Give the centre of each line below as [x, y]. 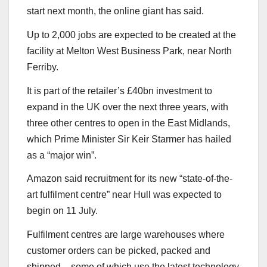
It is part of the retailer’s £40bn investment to [119, 91]
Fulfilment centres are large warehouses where [126, 235]
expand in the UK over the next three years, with [128, 107]
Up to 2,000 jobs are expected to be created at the [131, 35]
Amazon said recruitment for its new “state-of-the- [130, 179]
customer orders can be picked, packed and [119, 251]
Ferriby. [43, 67]
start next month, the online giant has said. [115, 11]
